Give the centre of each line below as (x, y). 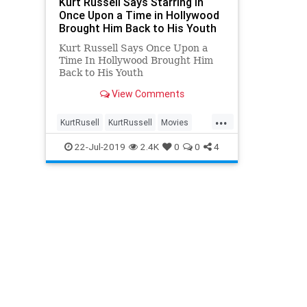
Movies (175, 122)
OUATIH (75, 166)
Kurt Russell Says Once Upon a (133, 48)
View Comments (147, 94)
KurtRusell (80, 122)
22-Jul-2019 (99, 146)
